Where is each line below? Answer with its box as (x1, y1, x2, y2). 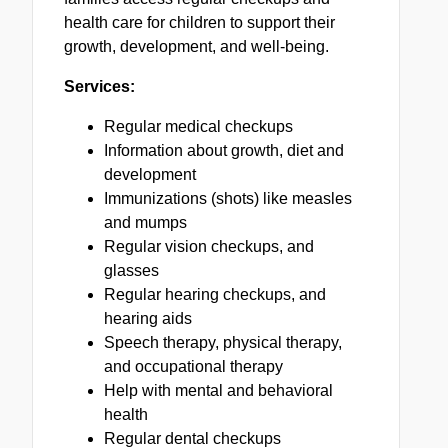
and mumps (103, 214, 187, 232)
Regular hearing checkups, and (103, 286, 326, 304)
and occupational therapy (103, 358, 283, 376)
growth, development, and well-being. (63, 38, 329, 56)
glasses (103, 262, 159, 280)
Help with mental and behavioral (103, 382, 333, 400)
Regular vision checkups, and (103, 238, 314, 256)
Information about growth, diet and (103, 142, 344, 160)
